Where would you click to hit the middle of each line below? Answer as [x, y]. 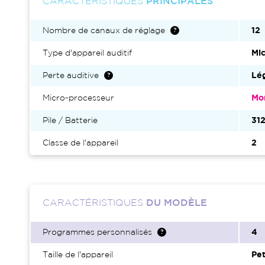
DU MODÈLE [177, 203]
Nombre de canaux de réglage [104, 31]
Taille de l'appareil [78, 255]
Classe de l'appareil [80, 143]
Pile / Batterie [70, 121]
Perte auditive [71, 76]
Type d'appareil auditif [87, 53]
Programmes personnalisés [97, 232]
